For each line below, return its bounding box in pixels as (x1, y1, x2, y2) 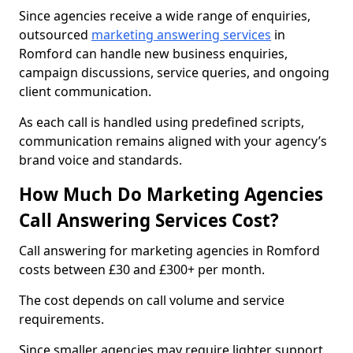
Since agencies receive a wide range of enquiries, (19, 7, 310, 24)
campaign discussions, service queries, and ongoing (19, 64, 329, 81)
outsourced (19, 26, 91, 43)
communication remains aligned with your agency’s (19, 132, 327, 150)
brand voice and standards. (19, 151, 182, 169)
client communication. (19, 83, 151, 100)
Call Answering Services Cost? (19, 208, 279, 232)
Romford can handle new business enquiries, (19, 45, 288, 62)
